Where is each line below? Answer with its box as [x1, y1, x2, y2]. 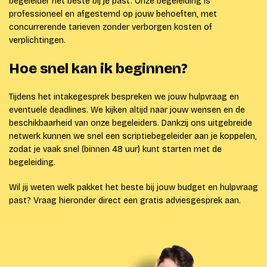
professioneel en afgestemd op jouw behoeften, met [9, 9, 217, 20]
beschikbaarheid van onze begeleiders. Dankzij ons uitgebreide [9, 118, 252, 129]
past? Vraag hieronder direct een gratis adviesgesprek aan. [9, 195, 241, 206]
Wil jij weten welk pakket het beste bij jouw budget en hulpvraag [9, 182, 258, 193]
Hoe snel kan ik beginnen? [9, 60, 188, 77]
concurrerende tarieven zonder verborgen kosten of [9, 22, 212, 33]
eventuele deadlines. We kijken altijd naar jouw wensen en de [9, 105, 245, 116]
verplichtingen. [9, 35, 66, 46]
